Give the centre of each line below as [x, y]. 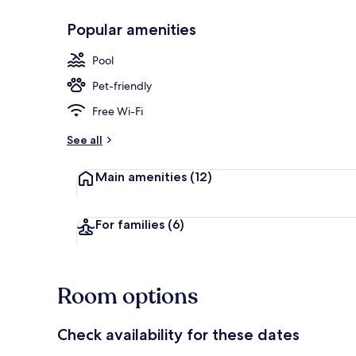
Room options [128, 296]
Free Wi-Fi [118, 111]
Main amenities [143, 176]
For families [132, 224]
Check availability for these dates [178, 334]
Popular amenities [132, 29]
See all [85, 139]
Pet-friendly [122, 85]
